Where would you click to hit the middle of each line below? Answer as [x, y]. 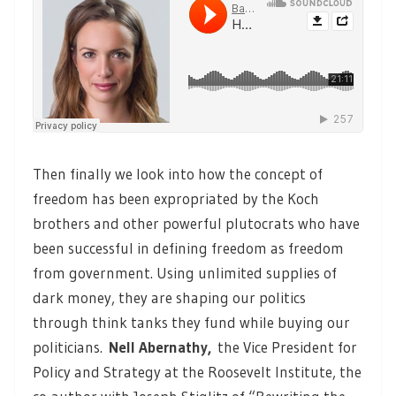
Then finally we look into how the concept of [178, 174]
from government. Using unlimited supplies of [185, 273]
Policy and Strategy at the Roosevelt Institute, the [197, 372]
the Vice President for [287, 347]
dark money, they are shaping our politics [169, 298]
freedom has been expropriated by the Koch [176, 199]
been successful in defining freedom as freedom [188, 248]
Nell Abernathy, [163, 347]
